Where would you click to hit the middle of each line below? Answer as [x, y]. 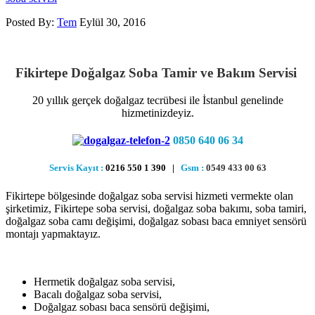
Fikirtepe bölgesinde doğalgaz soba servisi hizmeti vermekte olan [149, 195]
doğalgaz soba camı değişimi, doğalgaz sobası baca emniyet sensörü [156, 221]
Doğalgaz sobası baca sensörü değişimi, [122, 307]
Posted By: [31, 22]
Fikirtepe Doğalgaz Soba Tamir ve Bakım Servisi [157, 73]
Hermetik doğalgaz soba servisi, [104, 281]
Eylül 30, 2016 [112, 22]
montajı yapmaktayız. [53, 233]
